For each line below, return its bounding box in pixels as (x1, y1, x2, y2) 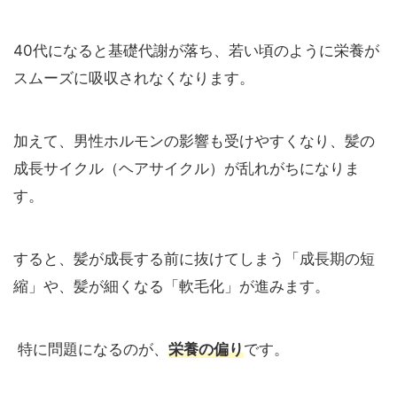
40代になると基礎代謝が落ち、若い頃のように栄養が (13, 41, 379, 59)
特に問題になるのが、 (13, 339, 168, 358)
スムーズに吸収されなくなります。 (13, 68, 254, 87)
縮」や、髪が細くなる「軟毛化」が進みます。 (13, 276, 330, 295)
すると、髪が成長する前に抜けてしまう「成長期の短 (13, 249, 375, 268)
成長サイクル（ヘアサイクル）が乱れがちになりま (13, 159, 360, 177)
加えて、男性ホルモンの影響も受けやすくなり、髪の (13, 131, 375, 150)
